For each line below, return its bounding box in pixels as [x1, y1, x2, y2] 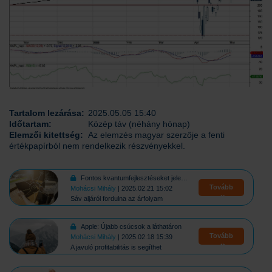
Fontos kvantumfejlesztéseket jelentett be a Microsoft [81, 174, 182, 182]
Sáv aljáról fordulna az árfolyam [70, 194, 163, 202]
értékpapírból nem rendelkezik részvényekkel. [9, 140, 185, 151]
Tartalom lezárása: [9, 107, 84, 118]
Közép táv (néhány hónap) [88, 118, 190, 129]
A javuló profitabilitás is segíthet [70, 243, 162, 251]
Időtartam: [9, 118, 52, 129]
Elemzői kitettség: [9, 129, 83, 140]
